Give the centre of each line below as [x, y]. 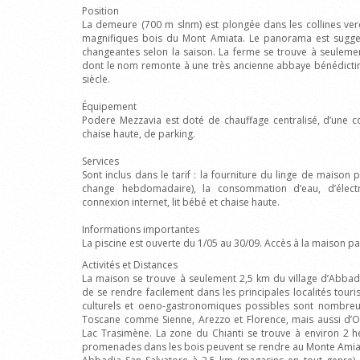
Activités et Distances [130, 265]
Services [100, 161]
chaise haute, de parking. [139, 134]
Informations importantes [141, 229]
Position [100, 11]
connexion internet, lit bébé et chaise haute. [181, 202]
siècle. [96, 79]
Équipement [109, 106]
